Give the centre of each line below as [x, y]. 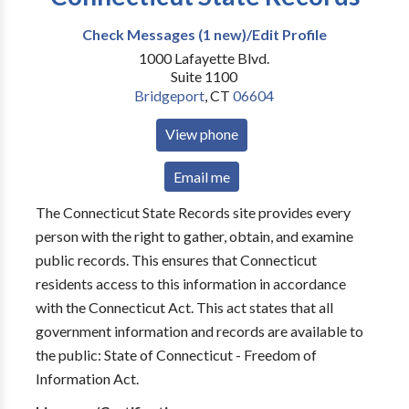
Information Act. [87, 378]
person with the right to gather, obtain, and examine [194, 236]
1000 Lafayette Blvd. [204, 58]
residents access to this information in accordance [190, 283]
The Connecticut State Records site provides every [193, 212]
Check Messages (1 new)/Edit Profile [204, 34]
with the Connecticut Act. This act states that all [184, 307]
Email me [202, 177]
